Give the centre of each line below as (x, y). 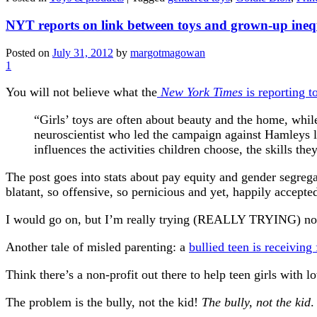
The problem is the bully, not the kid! (104, 302)
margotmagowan (168, 52)
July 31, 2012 (83, 52)
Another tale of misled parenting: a (97, 247)
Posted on (29, 52)
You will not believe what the (81, 92)
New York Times (200, 92)
